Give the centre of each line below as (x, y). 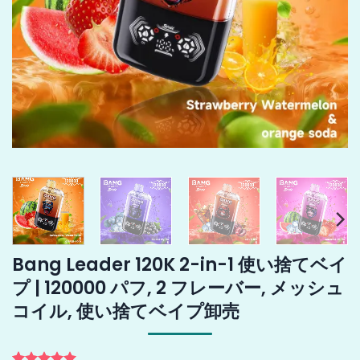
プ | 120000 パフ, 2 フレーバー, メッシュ (178, 287)
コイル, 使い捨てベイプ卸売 (126, 311)
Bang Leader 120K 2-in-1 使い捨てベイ (180, 264)
